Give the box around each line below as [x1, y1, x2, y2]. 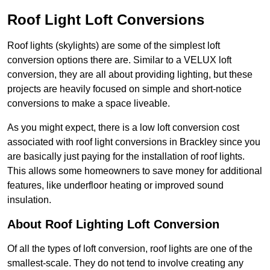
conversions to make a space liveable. [7, 98, 170, 109]
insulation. [7, 195, 51, 206]
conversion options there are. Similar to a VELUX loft [7, 55, 231, 66]
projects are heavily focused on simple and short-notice [7, 84, 242, 95]
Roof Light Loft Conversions [7, 11, 204, 28]
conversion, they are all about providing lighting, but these [7, 69, 253, 80]
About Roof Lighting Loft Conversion [7, 218, 219, 231]
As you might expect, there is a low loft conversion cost [7, 122, 239, 133]
